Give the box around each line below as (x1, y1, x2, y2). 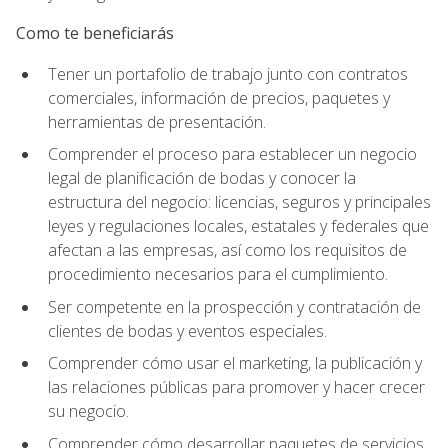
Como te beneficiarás (16, 22, 174, 45)
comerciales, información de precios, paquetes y (48, 86, 390, 109)
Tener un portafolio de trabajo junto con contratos (48, 62, 408, 85)
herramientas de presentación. (48, 110, 266, 133)
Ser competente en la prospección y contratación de (48, 295, 421, 318)
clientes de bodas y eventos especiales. (48, 319, 327, 342)
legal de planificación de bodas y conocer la (48, 167, 356, 190)
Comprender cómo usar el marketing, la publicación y (48, 352, 422, 375)
